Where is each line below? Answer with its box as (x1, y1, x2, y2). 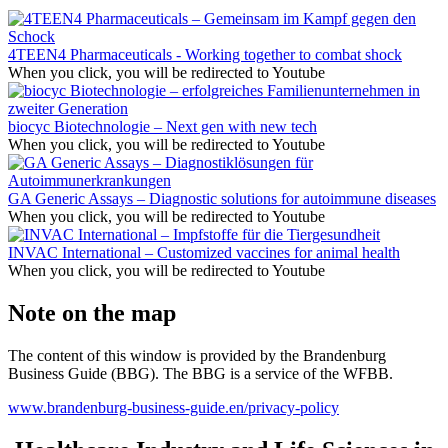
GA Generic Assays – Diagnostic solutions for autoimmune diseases (8, 190, 436, 208)
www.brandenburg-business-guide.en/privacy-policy (8, 398, 339, 416)
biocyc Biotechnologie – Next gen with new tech (8, 118, 317, 136)
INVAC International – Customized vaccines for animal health (8, 244, 400, 262)
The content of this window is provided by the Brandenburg (8, 346, 386, 364)
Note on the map (8, 300, 176, 327)
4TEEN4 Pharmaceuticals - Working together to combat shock (8, 46, 402, 64)
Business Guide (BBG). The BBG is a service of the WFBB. (8, 364, 393, 382)
